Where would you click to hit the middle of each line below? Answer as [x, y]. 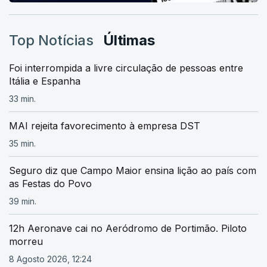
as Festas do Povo [50, 183]
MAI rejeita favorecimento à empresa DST [105, 125]
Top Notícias [51, 40]
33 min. [22, 98]
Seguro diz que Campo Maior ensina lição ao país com [133, 170]
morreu [26, 241]
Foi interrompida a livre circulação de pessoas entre [126, 68]
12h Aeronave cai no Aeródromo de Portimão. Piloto [128, 228]
